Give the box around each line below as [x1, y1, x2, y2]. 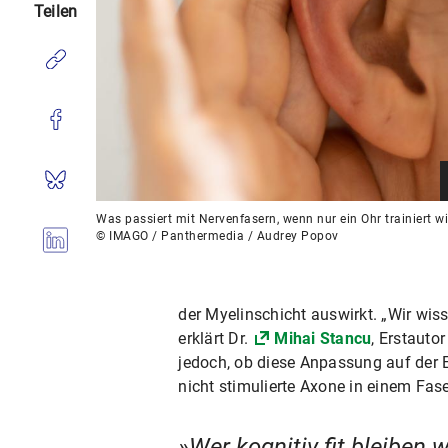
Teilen [33, 2, 78, 22]
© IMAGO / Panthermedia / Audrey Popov [96, 228, 339, 243]
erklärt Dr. [178, 329, 253, 348]
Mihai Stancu [274, 329, 372, 348]
